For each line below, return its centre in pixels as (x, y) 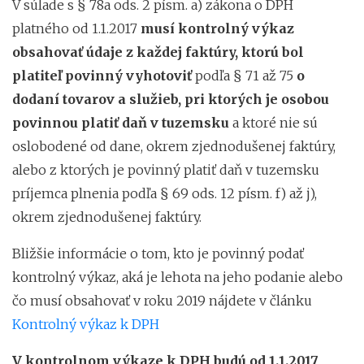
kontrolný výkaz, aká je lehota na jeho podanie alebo (178, 277)
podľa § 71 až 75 (244, 75)
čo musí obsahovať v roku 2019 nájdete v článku (162, 300)
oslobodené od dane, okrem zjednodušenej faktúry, (174, 146)
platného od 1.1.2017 (75, 28)
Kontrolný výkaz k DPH (86, 324)
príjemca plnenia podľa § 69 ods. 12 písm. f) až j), (165, 193)
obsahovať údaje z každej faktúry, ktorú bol (158, 52)
